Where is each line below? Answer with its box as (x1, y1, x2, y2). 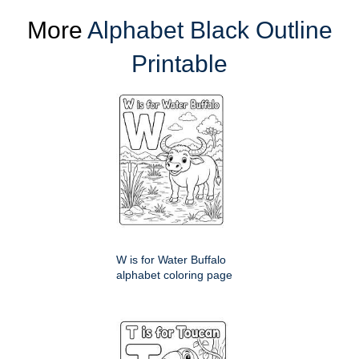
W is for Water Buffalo (116, 252, 226, 266)
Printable (131, 50, 228, 77)
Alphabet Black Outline (87, 16, 333, 43)
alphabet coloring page (116, 268, 232, 281)
